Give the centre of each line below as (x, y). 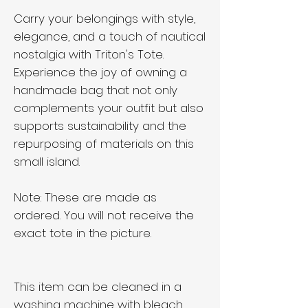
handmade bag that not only (96, 90)
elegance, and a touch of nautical (110, 36)
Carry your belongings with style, (104, 19)
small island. (47, 162)
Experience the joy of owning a (100, 72)
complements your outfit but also (109, 108)
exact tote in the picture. (82, 233)
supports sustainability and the (100, 126)
